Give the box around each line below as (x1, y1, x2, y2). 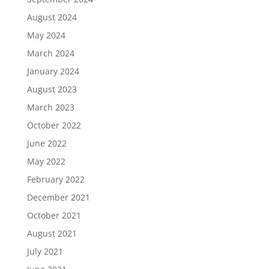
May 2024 (26, 29, 65, 41)
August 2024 (26, 11, 77, 23)
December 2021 (26, 192, 90, 204)
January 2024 (26, 65, 79, 77)
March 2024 (26, 47, 74, 59)
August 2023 (26, 83, 77, 95)
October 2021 (26, 210, 81, 222)
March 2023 (26, 101, 74, 113)
